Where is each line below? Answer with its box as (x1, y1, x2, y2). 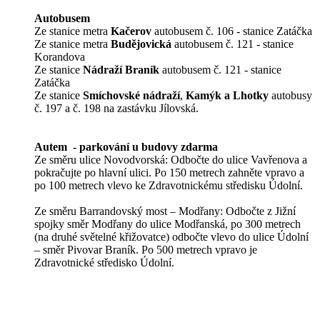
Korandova (34, 51, 85, 63)
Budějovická (111, 38, 171, 50)
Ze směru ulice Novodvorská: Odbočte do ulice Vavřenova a (34, 154, 307, 166)
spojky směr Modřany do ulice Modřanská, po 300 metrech (34, 218, 301, 230)
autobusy (269, 89, 312, 101)
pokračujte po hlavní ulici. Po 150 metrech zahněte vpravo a (34, 166, 304, 179)
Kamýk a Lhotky (186, 89, 269, 101)
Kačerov (111, 25, 151, 37)
